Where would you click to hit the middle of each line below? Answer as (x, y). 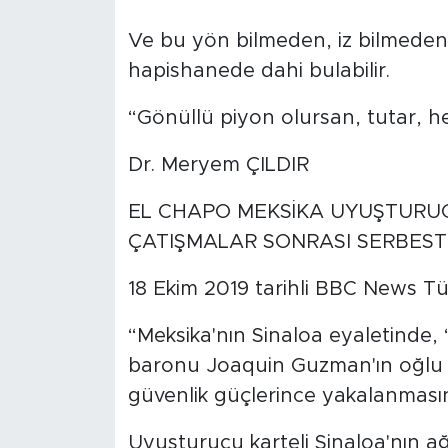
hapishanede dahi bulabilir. (261, 70)
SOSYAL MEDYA (125, 210)
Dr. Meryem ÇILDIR (218, 164)
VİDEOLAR (101, 108)
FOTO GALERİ (115, 57)
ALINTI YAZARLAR (135, 159)
